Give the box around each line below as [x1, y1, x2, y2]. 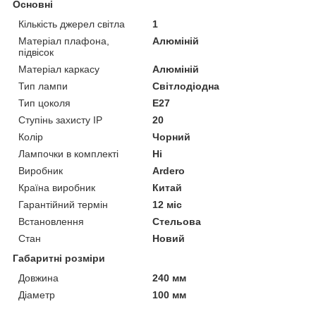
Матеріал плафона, [18, 35, 109, 47]
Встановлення [18, 215, 84, 227]
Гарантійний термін [18, 198, 108, 210]
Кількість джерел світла [18, 18, 125, 30]
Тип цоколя [18, 97, 71, 109]
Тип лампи [18, 80, 68, 92]
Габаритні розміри [13, 252, 105, 264]
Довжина [18, 272, 59, 284]
